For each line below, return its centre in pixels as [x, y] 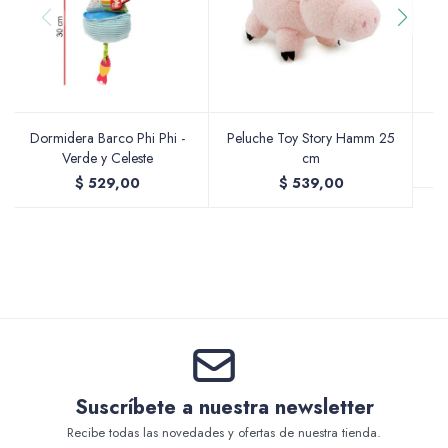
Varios [155, 134]
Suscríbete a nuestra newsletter [224, 407]
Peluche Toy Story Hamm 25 [311, 138]
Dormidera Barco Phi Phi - [107, 138]
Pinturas [162, 234]
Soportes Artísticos [201, 334]
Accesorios [172, 34]
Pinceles [163, 434]
